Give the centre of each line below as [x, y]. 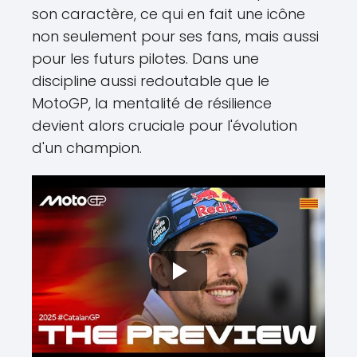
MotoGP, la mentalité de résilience [152, 104]
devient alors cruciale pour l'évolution [165, 126]
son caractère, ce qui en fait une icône [169, 14]
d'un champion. [87, 148]
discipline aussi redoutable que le [151, 81]
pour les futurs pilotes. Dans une [145, 59]
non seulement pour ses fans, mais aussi [175, 37]
